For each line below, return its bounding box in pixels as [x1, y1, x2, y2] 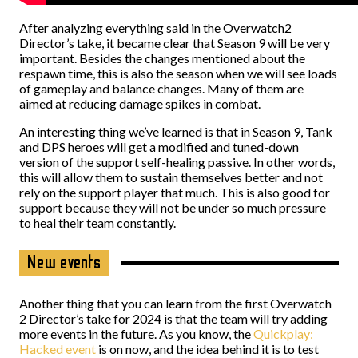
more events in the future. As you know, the [19, 326, 253, 341]
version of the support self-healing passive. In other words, [19, 154, 335, 169]
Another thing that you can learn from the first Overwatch [19, 296, 332, 311]
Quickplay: [253, 326, 313, 341]
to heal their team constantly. [19, 215, 178, 230]
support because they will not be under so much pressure [19, 200, 326, 215]
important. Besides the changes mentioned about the [19, 50, 305, 66]
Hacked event [19, 341, 96, 356]
